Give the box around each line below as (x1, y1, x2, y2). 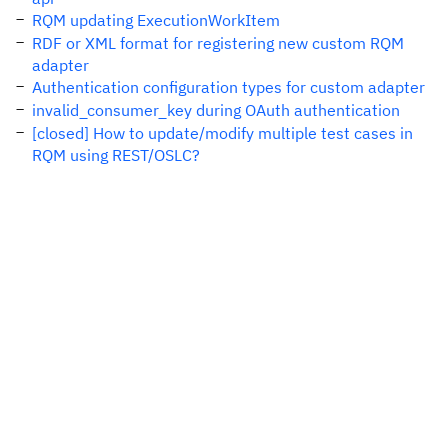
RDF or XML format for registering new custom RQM (32, 33, 404, 53)
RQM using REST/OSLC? (32, 145, 200, 165)
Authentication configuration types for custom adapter (32, 77, 425, 97)
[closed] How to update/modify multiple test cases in (32, 123, 413, 143)
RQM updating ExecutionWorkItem (32, 10, 280, 30)
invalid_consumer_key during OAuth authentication (32, 100, 400, 120)
